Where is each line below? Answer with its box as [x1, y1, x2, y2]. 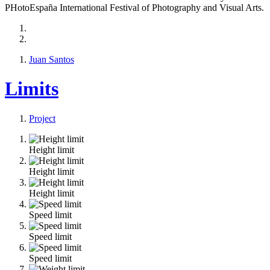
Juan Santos [29, 54, 74, 64]
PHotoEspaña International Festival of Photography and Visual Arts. [5, 2, 264, 13]
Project [29, 113, 55, 124]
